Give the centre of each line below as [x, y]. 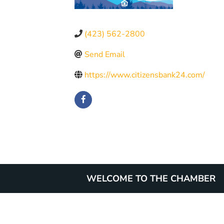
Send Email [105, 54]
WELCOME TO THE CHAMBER [151, 178]
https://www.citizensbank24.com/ [145, 75]
